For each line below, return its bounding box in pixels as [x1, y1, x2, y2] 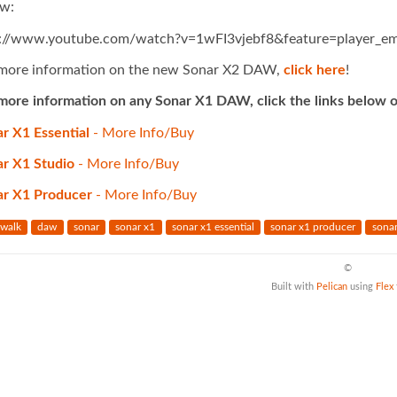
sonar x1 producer [270, 222, 356, 233]
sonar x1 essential [171, 222, 254, 233]
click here [283, 63, 346, 78]
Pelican [316, 281, 347, 292]
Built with [271, 281, 316, 292]
